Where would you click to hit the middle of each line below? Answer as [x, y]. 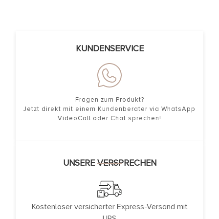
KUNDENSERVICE [109, 49]
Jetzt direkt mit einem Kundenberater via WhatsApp [109, 109]
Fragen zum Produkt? [109, 100]
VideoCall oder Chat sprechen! [109, 119]
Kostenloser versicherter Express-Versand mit [109, 207]
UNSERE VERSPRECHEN [109, 163]
